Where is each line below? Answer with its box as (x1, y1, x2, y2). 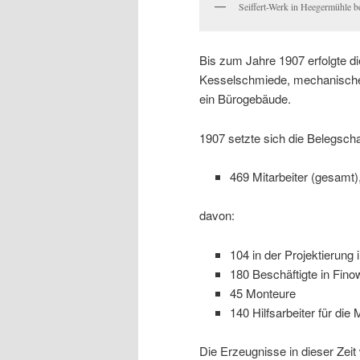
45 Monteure (229, 284, 296, 301)
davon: (199, 207, 235, 224)
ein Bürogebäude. (199, 90, 291, 108)
